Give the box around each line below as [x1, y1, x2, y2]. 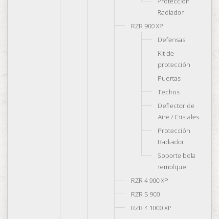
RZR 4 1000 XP [131, 203, 172, 212]
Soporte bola [157, 151, 196, 160]
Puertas [158, 74, 180, 83]
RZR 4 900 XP [131, 176, 168, 185]
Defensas [158, 35, 185, 44]
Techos [158, 88, 179, 96]
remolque [157, 162, 186, 171]
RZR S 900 [131, 190, 160, 198]
